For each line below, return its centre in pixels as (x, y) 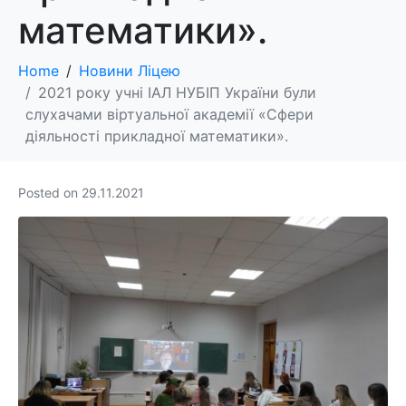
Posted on (50, 193)
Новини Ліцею (130, 71)
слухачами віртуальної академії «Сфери (169, 115)
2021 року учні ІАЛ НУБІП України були (177, 93)
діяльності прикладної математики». (157, 136)
